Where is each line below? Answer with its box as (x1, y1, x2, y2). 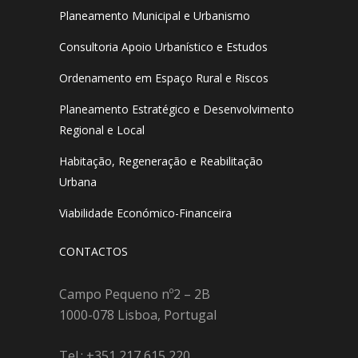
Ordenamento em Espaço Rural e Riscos (59, 70, 268, 86)
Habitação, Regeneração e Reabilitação (59, 153, 263, 169)
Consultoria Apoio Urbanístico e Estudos (59, 39, 268, 55)
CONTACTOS (59, 243, 128, 259)
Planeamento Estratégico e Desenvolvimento (59, 101, 294, 117)
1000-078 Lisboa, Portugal (59, 305, 217, 324)
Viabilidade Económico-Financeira (59, 205, 232, 221)
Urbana (59, 174, 97, 190)
